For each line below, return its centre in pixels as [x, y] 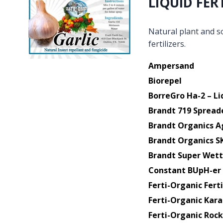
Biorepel [165, 80]
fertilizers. [167, 44]
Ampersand [171, 65]
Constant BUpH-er [184, 170]
